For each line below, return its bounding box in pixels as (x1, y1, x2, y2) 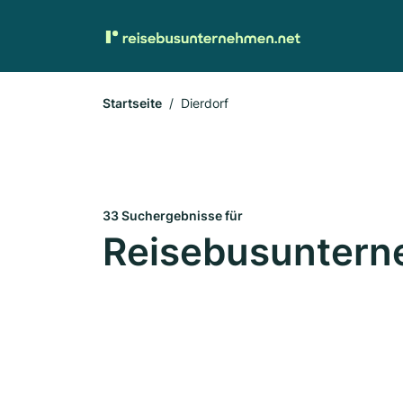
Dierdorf (181, 95, 228, 111)
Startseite (103, 95, 162, 111)
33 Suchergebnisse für (103, 208, 243, 223)
